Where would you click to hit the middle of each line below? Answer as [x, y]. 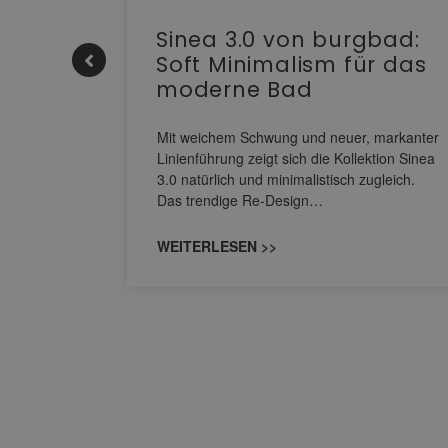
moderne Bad [234, 90]
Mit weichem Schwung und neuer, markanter [298, 137]
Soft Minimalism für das [291, 65]
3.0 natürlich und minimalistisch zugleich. [286, 179]
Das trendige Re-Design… [240, 200]
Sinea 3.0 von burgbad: [288, 40]
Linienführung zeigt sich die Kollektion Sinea [296, 158]
